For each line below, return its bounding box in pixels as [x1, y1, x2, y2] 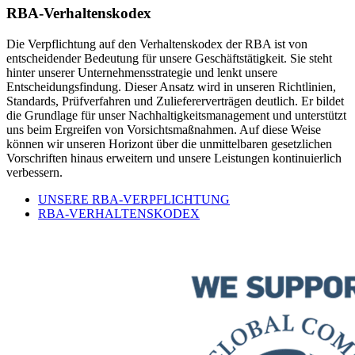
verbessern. [6, 166, 63, 180]
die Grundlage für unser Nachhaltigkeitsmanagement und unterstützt [6, 109, 346, 123]
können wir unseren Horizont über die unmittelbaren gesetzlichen [6, 137, 332, 151]
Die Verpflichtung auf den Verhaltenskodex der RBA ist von [6, 37, 307, 52]
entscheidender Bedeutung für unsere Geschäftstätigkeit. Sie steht [6, 52, 332, 66]
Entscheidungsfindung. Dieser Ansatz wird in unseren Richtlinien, [6, 80, 336, 94]
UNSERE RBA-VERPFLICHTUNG [38, 193, 230, 207]
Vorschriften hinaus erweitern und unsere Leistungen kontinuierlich [6, 151, 342, 166]
